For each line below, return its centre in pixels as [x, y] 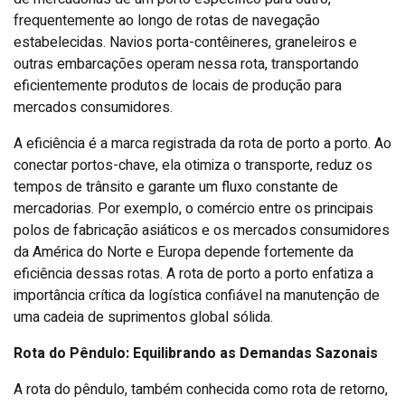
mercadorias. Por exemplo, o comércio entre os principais [193, 208]
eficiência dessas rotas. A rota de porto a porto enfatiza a [193, 273]
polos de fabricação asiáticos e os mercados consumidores [202, 230]
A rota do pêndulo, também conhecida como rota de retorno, [201, 389]
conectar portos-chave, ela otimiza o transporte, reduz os [193, 165]
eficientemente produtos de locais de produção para [178, 85]
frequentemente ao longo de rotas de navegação [167, 20]
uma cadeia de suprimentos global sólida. [143, 317]
